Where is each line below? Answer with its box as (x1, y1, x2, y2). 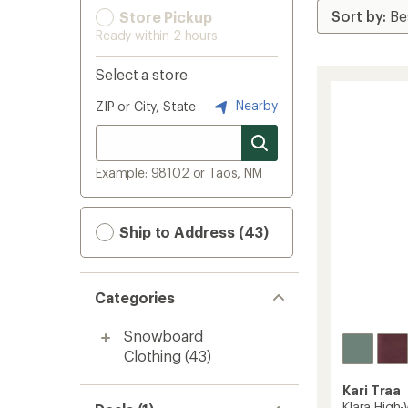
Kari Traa (342, 382, 402, 399)
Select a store (96, 66, 188, 83)
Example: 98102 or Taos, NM (96, 165, 262, 180)
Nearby (232, 97, 278, 113)
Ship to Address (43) (116, 223, 270, 240)
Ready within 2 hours (96, 27, 218, 43)
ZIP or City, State (96, 98, 197, 114)
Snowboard (124, 327, 203, 344)
